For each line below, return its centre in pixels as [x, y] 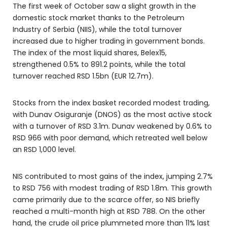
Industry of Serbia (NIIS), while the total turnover [97, 29]
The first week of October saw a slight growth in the [104, 6]
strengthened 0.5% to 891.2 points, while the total [99, 64]
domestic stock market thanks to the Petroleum [99, 18]
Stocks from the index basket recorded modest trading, [111, 103]
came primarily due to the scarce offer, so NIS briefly [106, 200]
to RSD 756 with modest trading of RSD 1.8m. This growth [112, 188]
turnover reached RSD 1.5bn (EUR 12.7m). [83, 76]
